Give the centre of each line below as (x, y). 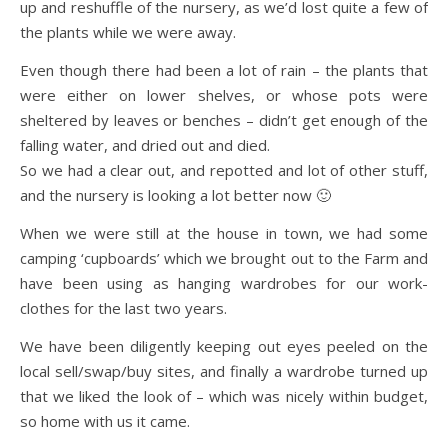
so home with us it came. (105, 421)
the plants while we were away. (128, 32)
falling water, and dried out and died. (145, 145)
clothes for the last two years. (123, 308)
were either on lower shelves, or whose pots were (224, 95)
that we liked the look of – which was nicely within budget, (224, 396)
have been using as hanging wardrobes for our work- (224, 283)
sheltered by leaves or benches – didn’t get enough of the (224, 120)
